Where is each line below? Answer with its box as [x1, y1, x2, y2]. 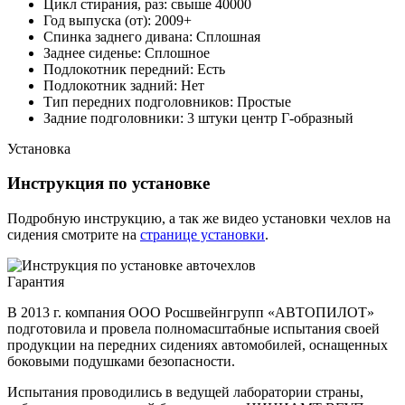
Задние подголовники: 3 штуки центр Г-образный [43, 109, 353, 126]
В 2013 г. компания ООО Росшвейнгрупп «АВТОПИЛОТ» [7, 305, 374, 320]
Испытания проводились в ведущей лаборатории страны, [7, 384, 363, 400]
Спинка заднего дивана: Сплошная [43, 28, 260, 44]
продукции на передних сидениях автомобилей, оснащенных [7, 337, 388, 353]
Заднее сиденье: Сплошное [43, 44, 210, 61]
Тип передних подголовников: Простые [43, 93, 291, 109]
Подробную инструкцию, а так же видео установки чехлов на [7, 211, 391, 226]
